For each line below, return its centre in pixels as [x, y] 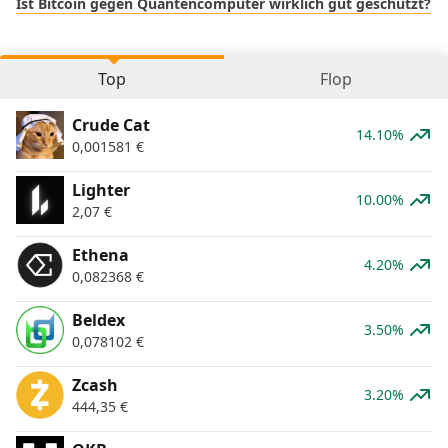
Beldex [98, 319]
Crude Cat [111, 124]
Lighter [101, 189]
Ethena [100, 254]
